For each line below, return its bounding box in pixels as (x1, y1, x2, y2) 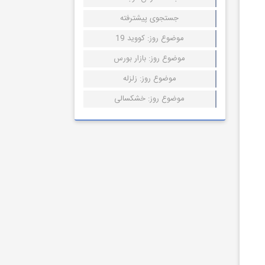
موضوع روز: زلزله (122, 72, 176, 85)
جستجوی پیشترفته (120, 12, 179, 25)
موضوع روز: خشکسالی (114, 92, 185, 105)
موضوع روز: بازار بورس (114, 52, 185, 65)
